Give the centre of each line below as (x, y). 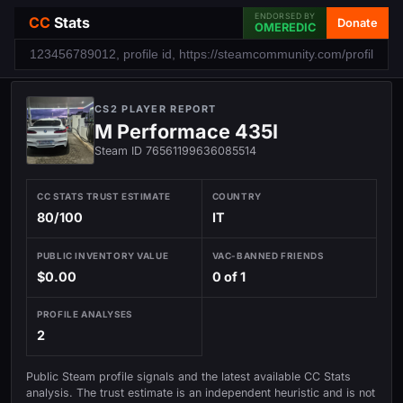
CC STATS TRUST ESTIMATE (104, 197)
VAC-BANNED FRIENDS (268, 255)
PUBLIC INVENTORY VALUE (103, 255)
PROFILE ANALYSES (85, 313)
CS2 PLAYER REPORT (156, 109)
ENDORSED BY (285, 16)
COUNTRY (237, 197)
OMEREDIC (285, 27)
